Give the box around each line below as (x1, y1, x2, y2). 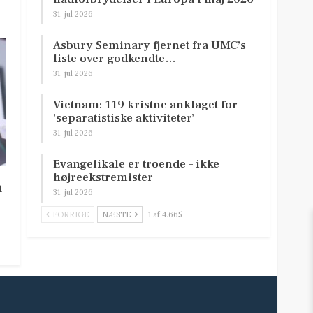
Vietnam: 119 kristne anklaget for (53, 97, 238, 113)
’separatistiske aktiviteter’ (53, 110, 195, 126)
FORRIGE (50, 210, 90, 220)
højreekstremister (53, 170, 154, 186)
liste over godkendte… (53, 51, 177, 67)
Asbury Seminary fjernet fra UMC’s (53, 38, 247, 54)
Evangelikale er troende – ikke (53, 156, 220, 173)
